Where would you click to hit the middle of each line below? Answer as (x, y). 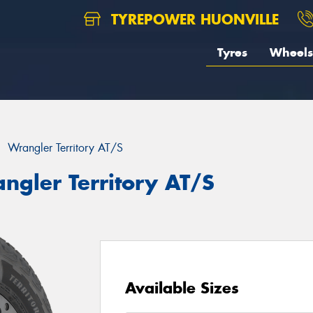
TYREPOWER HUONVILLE (192, 19)
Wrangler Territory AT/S (65, 148)
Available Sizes (182, 287)
